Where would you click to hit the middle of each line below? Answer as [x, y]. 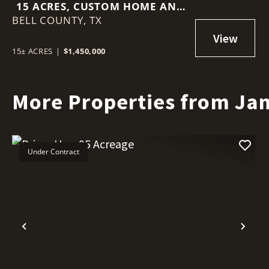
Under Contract [53, 152]
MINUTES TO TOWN [100, 20]
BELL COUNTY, [51, 20]
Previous [50, 236]
